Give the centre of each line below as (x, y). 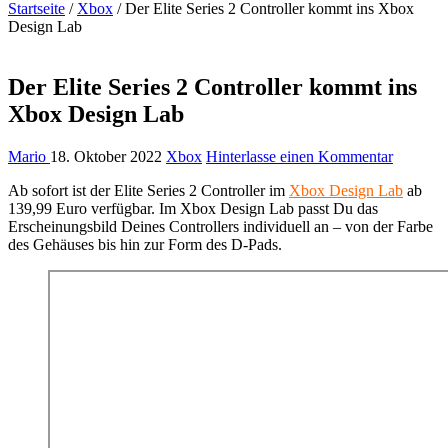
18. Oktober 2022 (106, 156)
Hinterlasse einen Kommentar (299, 156)
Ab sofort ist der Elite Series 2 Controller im (148, 190)
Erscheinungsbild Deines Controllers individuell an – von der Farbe (220, 226)
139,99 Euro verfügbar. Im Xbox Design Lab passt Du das (193, 208)
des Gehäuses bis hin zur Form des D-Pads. (145, 244)
